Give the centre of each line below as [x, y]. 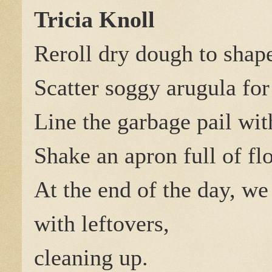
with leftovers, [102, 223]
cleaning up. [91, 257]
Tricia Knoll [94, 19]
